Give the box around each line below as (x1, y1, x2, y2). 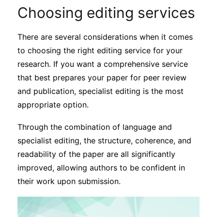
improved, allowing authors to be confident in (17, 163, 185, 172)
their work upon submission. (17, 176, 121, 186)
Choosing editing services (17, 4, 195, 21)
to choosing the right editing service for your (17, 46, 183, 55)
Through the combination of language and (17, 122, 172, 132)
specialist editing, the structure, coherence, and (17, 136, 191, 145)
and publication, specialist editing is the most (17, 86, 184, 96)
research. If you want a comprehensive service (17, 59, 188, 69)
